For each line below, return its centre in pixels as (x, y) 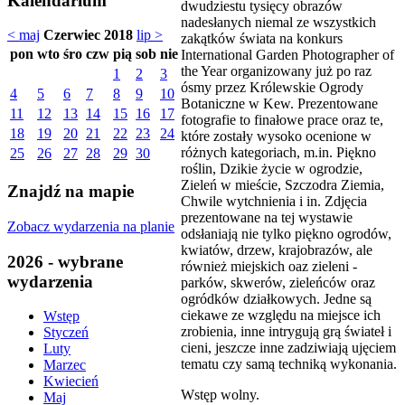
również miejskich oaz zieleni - (269, 266)
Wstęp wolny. (220, 394)
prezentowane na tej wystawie (267, 217)
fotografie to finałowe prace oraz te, (282, 119)
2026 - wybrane (65, 261)
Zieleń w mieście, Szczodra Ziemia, (283, 184)
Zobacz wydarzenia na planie (91, 226)
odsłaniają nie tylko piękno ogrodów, (286, 233)
